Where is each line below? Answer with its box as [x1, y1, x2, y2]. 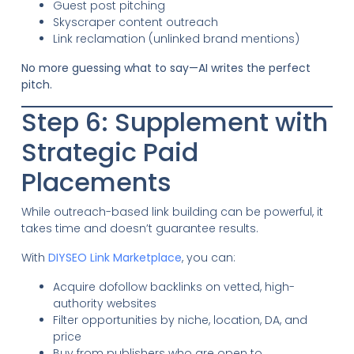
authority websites [52, 295, 156, 311]
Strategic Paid [21, 134, 198, 170]
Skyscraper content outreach [52, 13, 218, 30]
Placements [21, 164, 171, 200]
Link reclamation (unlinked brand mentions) [52, 30, 299, 47]
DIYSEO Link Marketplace [47, 249, 182, 265]
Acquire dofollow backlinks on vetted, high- [52, 278, 295, 295]
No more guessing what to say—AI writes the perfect [21, 59, 311, 76]
